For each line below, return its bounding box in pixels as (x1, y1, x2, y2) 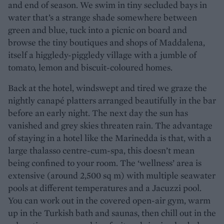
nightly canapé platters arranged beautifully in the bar (8, 94, 216, 106)
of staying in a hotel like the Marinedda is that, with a (8, 131, 211, 143)
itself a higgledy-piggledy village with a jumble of (8, 48, 196, 60)
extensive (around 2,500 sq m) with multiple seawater (8, 169, 215, 181)
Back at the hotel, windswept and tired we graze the (8, 81, 207, 93)
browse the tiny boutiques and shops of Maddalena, (8, 36, 205, 48)
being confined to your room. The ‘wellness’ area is (8, 156, 201, 168)
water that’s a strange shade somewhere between (8, 11, 197, 23)
